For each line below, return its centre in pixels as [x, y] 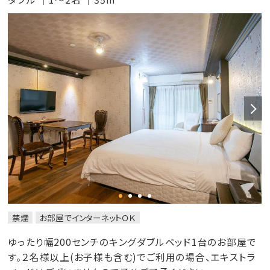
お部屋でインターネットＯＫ [87, 218]
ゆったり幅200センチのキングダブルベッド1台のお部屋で [132, 242]
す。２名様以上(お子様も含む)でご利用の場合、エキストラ [132, 257]
